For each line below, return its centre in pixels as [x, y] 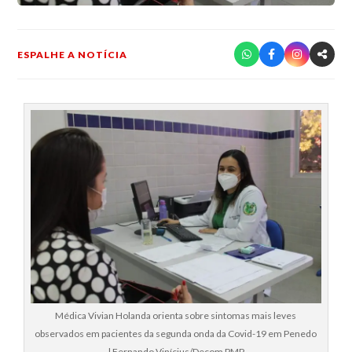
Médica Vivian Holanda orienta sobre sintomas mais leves [176, 316]
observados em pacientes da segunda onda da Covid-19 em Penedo [176, 334]
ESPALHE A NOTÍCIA [73, 54]
